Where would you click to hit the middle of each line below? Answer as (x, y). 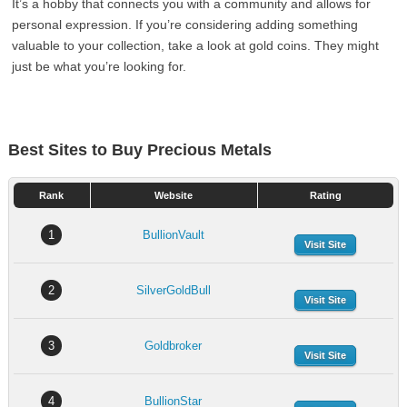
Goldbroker (174, 346)
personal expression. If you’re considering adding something (185, 25)
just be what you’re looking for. (99, 66)
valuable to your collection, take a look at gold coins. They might (196, 45)
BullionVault (173, 235)
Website (174, 195)
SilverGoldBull (173, 290)
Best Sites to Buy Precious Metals (139, 150)
